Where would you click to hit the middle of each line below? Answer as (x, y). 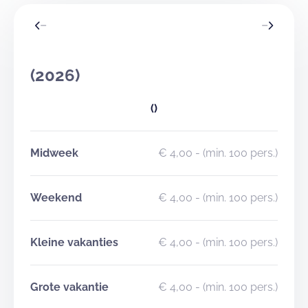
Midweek (54, 153)
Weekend (56, 198)
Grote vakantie (69, 287)
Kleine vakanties (74, 242)
